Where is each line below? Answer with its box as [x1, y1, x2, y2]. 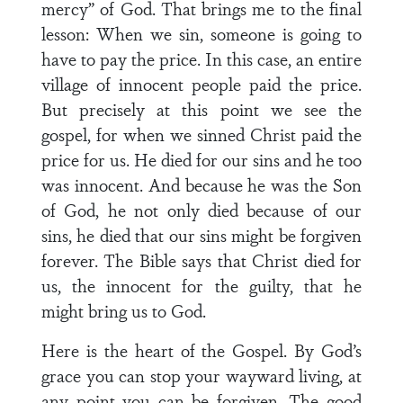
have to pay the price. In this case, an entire [41, 46, 362, 71]
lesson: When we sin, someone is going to [41, 21, 362, 46]
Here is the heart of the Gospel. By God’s [41, 337, 362, 363]
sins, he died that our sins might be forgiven [41, 222, 362, 247]
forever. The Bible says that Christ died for [41, 247, 362, 273]
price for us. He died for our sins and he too [41, 147, 362, 172]
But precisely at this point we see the [41, 96, 362, 121]
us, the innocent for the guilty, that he [41, 273, 362, 298]
